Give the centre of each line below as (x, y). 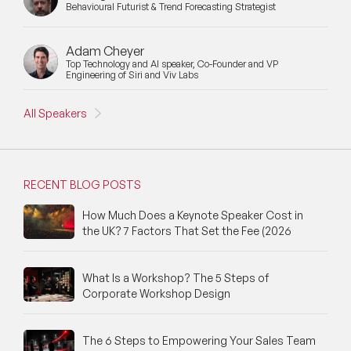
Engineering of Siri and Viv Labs (132, 75)
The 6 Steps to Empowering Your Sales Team (199, 341)
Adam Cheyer (105, 51)
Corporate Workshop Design (156, 294)
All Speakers (55, 113)
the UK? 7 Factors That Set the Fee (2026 (187, 231)
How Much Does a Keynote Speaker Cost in (193, 215)
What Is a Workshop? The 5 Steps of (175, 278)
